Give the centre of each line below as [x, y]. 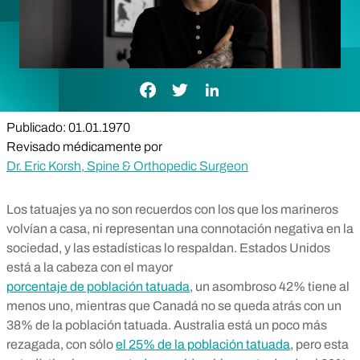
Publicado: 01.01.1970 [68, 127]
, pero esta [319, 344]
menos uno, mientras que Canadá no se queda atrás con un [174, 306]
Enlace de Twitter [211, 82]
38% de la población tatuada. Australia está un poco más [167, 325]
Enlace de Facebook [189, 82]
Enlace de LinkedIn [248, 82]
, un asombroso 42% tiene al [270, 286]
